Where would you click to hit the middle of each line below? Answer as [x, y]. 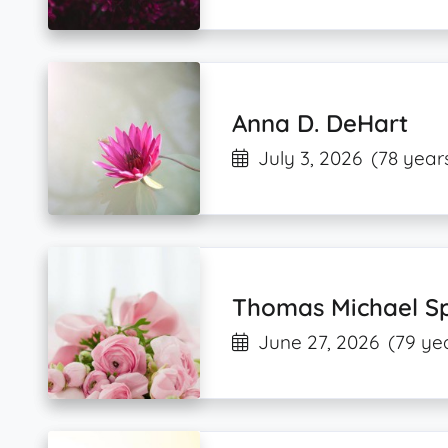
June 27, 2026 [319, 342]
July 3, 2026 [310, 157]
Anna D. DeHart [320, 122]
